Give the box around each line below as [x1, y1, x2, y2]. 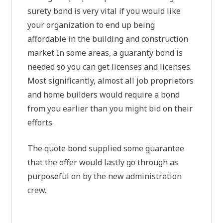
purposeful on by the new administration [27, 170, 182, 182]
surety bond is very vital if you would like [27, 5, 181, 16]
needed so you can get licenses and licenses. [27, 61, 192, 72]
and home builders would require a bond [27, 89, 180, 100]
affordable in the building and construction [27, 33, 189, 44]
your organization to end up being [27, 19, 155, 30]
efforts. [27, 116, 54, 128]
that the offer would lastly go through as [27, 156, 179, 168]
